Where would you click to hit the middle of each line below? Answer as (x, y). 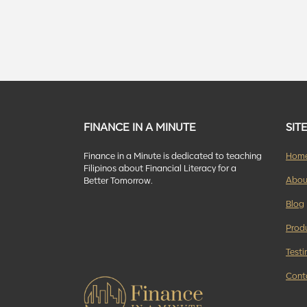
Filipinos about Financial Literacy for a (160, 168)
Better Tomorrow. (118, 180)
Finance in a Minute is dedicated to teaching (173, 155)
